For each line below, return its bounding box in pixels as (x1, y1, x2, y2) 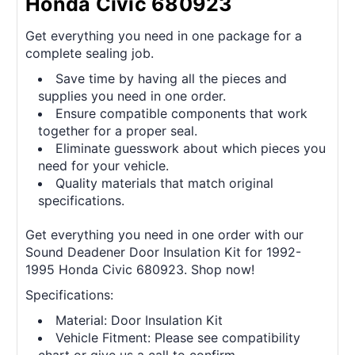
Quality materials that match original (55, 175, 274, 192)
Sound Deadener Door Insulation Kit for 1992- (25, 244, 301, 261)
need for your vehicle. (38, 158, 170, 174)
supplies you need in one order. (38, 88, 227, 105)
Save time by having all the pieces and (55, 71, 288, 87)
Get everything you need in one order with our (25, 227, 303, 243)
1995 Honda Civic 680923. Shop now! (25, 261, 254, 278)
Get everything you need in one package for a (25, 28, 302, 44)
